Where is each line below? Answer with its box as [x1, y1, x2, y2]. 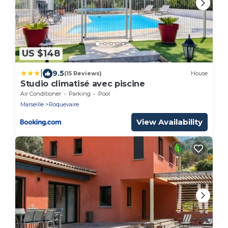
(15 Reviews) [64, 70, 102, 77]
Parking [69, 90, 91, 97]
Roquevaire [49, 100, 79, 108]
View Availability [136, 117, 203, 127]
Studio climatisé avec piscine [20, 78, 145, 89]
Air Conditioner [20, 90, 61, 97]
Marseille [20, 100, 44, 108]
